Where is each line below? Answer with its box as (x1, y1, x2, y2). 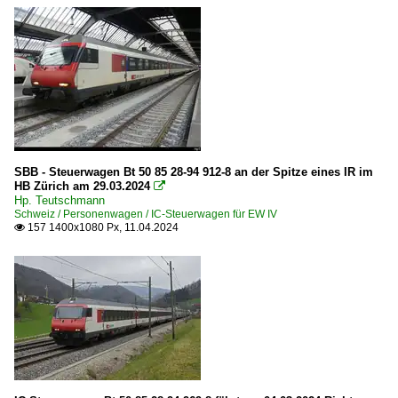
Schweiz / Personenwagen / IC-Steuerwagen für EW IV (14, 207, 277, 220)
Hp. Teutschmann (14, 193, 105, 207)
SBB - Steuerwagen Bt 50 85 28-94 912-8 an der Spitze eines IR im (14, 164, 373, 179)
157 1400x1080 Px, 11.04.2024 (25, 220, 179, 234)
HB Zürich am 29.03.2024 (14, 179, 150, 193)
